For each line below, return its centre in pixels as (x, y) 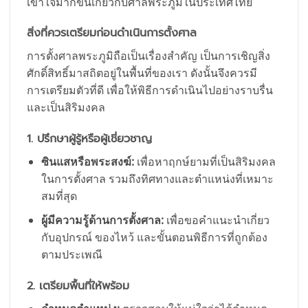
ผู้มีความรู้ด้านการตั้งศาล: (102, 220)
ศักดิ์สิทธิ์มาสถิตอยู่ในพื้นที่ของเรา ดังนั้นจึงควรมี (142, 73)
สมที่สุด (59, 196)
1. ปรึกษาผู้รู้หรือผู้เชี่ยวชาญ (89, 139)
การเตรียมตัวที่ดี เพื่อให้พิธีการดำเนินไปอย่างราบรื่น (150, 90)
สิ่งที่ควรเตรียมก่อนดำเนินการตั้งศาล (112, 33)
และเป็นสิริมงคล (66, 108)
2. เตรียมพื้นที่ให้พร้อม (78, 286)
